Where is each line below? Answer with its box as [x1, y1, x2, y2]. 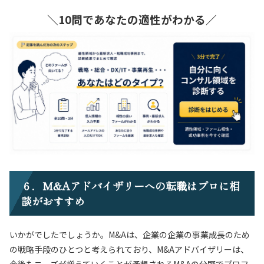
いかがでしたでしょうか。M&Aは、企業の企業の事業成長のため [9, 229, 250, 241]
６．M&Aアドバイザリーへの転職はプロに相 [21, 178, 240, 194]
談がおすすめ [21, 193, 85, 209]
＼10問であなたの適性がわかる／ [47, 11, 217, 27]
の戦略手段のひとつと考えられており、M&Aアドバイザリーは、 [9, 243, 249, 256]
